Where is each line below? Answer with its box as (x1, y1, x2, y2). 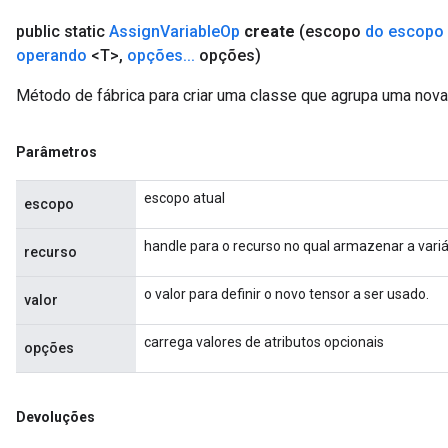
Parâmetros (16, 144, 97, 160)
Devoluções (16, 409, 95, 425)
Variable (160, 22, 220, 41)
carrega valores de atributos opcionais (144, 334, 384, 350)
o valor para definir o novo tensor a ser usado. (144, 286, 429, 302)
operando (16, 46, 87, 65)
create (244, 22, 295, 41)
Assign (109, 22, 160, 41)
